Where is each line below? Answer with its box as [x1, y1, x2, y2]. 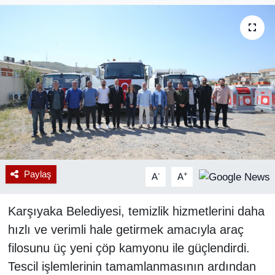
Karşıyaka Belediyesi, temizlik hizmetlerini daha [7, 204, 265, 218]
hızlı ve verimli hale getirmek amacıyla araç [7, 222, 244, 236]
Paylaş [23, 169, 52, 179]
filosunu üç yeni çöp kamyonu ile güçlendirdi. [7, 241, 250, 255]
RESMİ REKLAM [33, 16, 115, 28]
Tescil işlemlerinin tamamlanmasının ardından [7, 259, 256, 273]
